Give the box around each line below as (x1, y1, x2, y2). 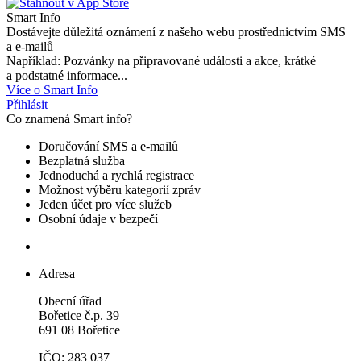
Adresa (39, 266, 75, 280)
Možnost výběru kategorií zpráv (39, 182, 201, 197)
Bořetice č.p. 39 (39, 308, 119, 322)
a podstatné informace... (6, 68, 127, 82)
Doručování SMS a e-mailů (39, 139, 178, 153)
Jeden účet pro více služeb (39, 197, 172, 211)
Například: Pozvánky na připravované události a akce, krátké (6, 53, 316, 68)
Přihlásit (6, 97, 48, 111)
